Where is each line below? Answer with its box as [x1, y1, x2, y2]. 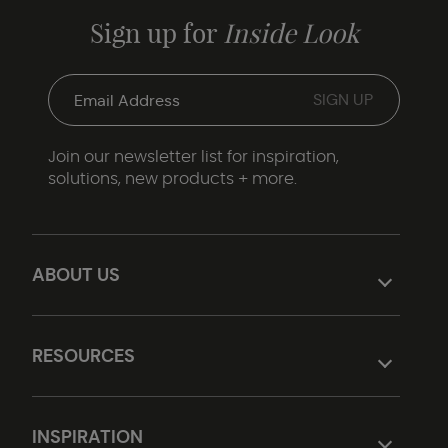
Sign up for [89, 17, 223, 50]
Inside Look [222, 17, 359, 50]
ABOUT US [32, 263, 120, 286]
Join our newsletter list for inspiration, [48, 149, 339, 165]
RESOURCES [32, 344, 135, 367]
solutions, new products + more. [48, 171, 297, 187]
